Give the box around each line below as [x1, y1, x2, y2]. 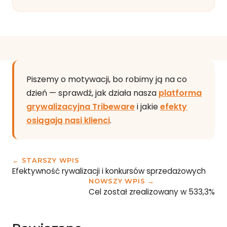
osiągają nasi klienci [26, 114, 110, 126]
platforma [159, 87, 202, 99]
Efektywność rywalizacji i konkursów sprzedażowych [12, 165, 206, 176]
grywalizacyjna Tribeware [26, 100, 135, 112]
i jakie [135, 100, 160, 112]
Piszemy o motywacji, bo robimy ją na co [26, 73, 187, 85]
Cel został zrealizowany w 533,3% [89, 186, 215, 197]
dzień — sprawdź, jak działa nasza [26, 87, 159, 99]
